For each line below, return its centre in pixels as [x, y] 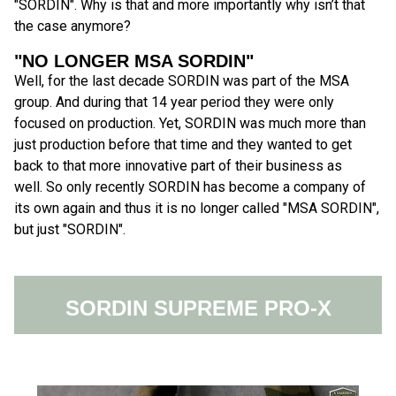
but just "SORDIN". [70, 229]
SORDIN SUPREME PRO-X [198, 308]
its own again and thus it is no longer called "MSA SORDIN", [197, 208]
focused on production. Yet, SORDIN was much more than [190, 123]
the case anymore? [72, 26]
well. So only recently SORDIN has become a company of [190, 187]
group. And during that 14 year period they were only [174, 102]
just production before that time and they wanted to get [183, 144]
